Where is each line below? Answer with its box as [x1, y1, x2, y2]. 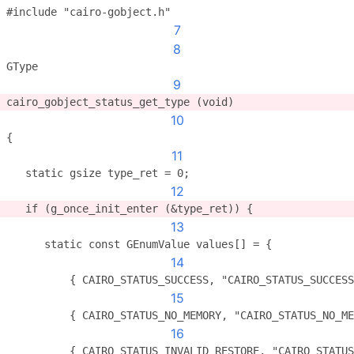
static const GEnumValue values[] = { [6, 238, 272, 250]
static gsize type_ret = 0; [6, 167, 190, 179]
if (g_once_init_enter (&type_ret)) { [6, 202, 253, 215]
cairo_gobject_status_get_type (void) [6, 96, 234, 108]
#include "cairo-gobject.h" [6, 6, 171, 18]
